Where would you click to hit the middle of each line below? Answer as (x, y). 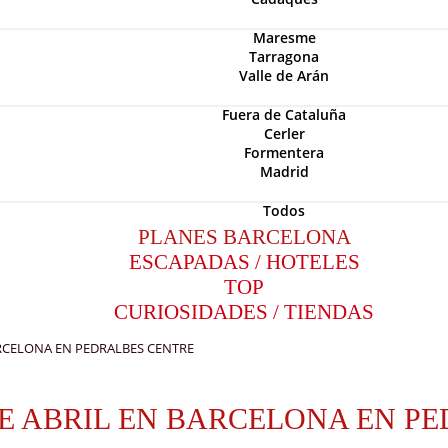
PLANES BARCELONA (244, 237)
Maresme (284, 37)
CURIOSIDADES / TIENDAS (244, 312)
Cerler (284, 133)
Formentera (284, 152)
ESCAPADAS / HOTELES (244, 262)
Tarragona (284, 56)
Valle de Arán (284, 75)
